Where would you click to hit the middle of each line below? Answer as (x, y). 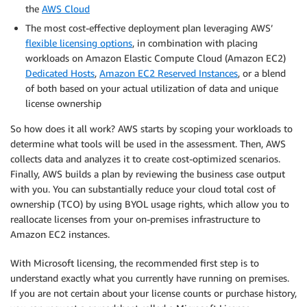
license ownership (63, 103)
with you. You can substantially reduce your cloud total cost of (143, 188)
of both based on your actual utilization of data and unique (152, 88)
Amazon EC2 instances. (60, 234)
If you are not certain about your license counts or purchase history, (153, 293)
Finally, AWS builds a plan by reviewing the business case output (148, 173)
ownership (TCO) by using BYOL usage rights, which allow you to (150, 204)
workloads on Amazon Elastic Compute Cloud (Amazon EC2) (156, 58)
